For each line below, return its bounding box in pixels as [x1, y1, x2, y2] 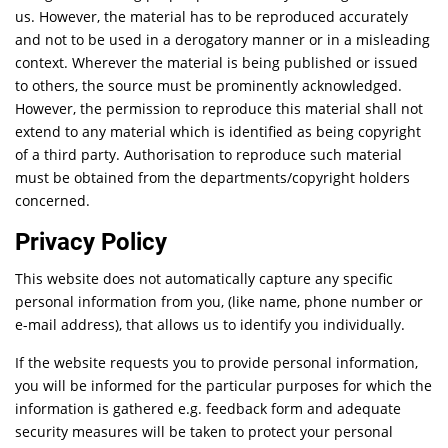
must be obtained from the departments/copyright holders [15, 168, 411, 187]
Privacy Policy [15, 228, 168, 256]
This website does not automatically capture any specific [15, 269, 394, 288]
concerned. [15, 191, 91, 210]
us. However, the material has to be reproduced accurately [15, 7, 409, 26]
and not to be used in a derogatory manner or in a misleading [15, 30, 431, 49]
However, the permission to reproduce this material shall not [15, 99, 424, 118]
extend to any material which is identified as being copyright [15, 122, 422, 141]
